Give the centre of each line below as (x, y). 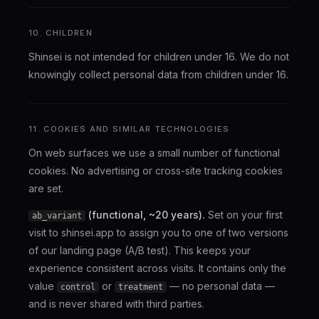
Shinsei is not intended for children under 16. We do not (159, 57)
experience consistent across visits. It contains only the (157, 268)
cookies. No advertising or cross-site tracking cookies (156, 171)
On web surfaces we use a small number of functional (154, 153)
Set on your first (244, 215)
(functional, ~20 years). (145, 215)
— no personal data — (221, 286)
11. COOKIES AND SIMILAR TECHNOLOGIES (129, 129)
